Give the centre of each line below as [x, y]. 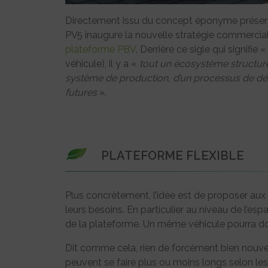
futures [81, 93]
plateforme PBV [100, 50]
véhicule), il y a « [102, 64]
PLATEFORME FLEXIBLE [173, 156]
